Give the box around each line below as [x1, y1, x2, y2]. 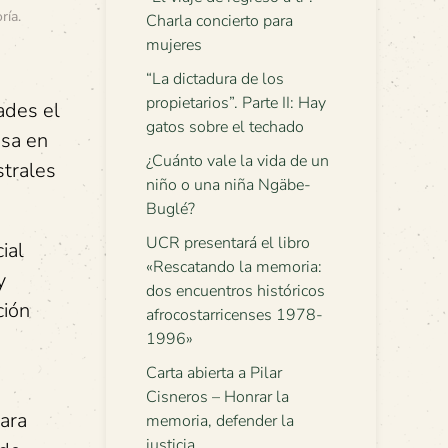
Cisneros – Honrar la [146, 386, 289, 408]
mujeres [146, 34, 202, 56]
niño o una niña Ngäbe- [146, 174, 311, 196]
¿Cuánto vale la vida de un [146, 150, 329, 172]
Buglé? [146, 198, 195, 220]
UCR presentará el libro [146, 232, 310, 254]
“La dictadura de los [146, 68, 284, 90]
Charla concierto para [146, 10, 293, 32]
